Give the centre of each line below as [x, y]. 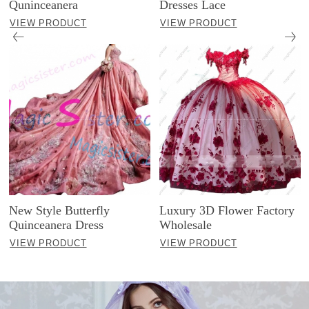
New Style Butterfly [60, 211]
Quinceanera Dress [57, 225]
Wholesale [186, 225]
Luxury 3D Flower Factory [227, 211]
